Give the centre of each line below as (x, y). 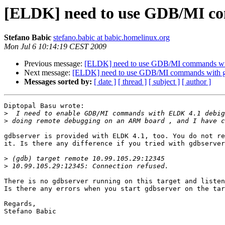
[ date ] (105, 82)
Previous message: (54, 64)
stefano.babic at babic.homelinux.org (111, 38)
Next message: (48, 73)
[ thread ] (132, 82)
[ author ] (196, 82)
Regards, (20, 204)
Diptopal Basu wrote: (44, 106)
